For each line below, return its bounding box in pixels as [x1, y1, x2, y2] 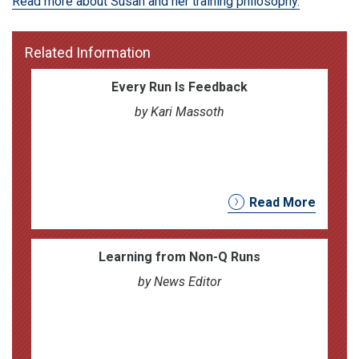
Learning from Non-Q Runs [99, 249, 260, 264]
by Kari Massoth [135, 104, 224, 119]
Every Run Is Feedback [111, 79, 248, 95]
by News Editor [138, 274, 221, 289]
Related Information [25, 44, 151, 61]
